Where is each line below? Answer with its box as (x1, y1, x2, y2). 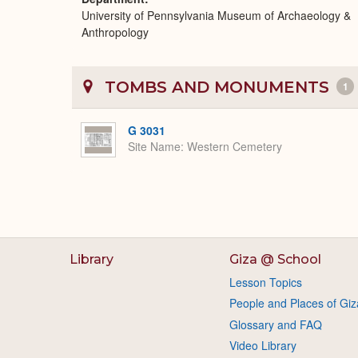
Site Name (128, 138, 181, 155)
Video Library (229, 337, 296, 354)
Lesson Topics (229, 274, 302, 290)
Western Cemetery (187, 138, 282, 155)
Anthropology (82, 24, 149, 40)
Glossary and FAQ (229, 316, 322, 332)
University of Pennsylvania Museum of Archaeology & (82, 7, 351, 23)
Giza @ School (229, 252, 321, 267)
